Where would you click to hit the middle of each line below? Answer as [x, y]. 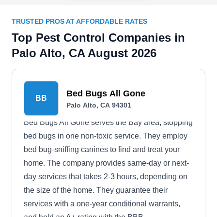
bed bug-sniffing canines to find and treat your [102, 149]
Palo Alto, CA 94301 [99, 105]
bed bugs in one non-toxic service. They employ [106, 136]
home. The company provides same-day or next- [106, 163]
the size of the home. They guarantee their [96, 190]
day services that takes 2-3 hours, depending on [106, 177]
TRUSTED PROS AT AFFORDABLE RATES [79, 21]
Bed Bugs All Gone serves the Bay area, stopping [108, 122]
